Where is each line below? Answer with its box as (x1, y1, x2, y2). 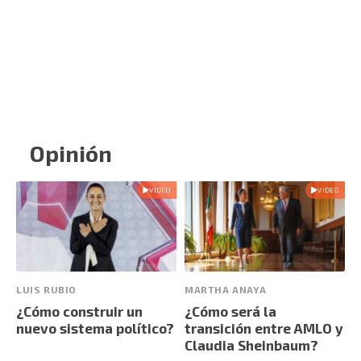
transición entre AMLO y (185, 320, 343, 337)
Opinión (30, 139, 112, 168)
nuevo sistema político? (16, 320, 174, 337)
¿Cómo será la (185, 303, 276, 320)
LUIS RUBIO (16, 284, 77, 296)
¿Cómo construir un (16, 303, 143, 320)
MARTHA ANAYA (185, 284, 267, 296)
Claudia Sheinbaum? (185, 337, 318, 354)
